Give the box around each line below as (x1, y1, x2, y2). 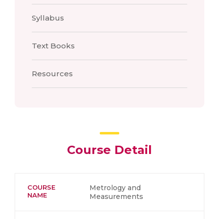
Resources (32, 69, 73, 78)
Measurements (89, 192, 143, 201)
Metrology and (89, 183, 141, 192)
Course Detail (67, 143, 152, 157)
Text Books (32, 41, 75, 50)
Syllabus (32, 13, 64, 22)
